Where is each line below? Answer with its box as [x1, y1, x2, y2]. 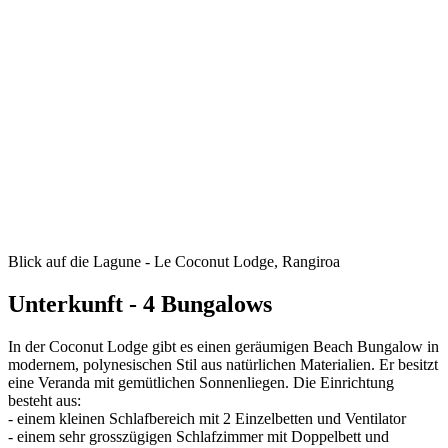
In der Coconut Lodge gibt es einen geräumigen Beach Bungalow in [8, 337, 439, 355]
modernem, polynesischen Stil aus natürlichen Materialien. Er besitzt [8, 355, 438, 373]
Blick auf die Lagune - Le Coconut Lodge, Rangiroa [8, 252, 340, 270]
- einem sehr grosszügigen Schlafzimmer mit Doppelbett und [8, 427, 389, 445]
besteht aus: [8, 391, 81, 409]
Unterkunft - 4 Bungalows [8, 290, 272, 317]
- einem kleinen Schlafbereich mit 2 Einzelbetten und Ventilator [8, 409, 406, 427]
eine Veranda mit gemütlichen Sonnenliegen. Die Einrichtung [8, 373, 394, 391]
